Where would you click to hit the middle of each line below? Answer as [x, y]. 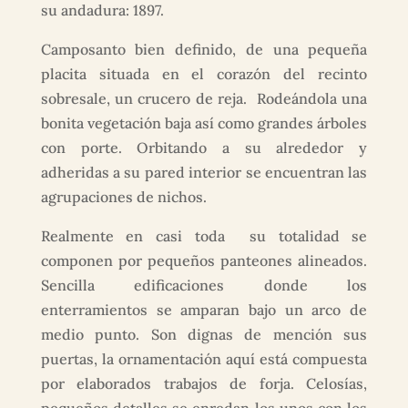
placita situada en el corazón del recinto [204, 74]
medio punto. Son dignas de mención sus [204, 334]
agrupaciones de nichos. [123, 197]
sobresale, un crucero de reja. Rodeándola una [204, 98]
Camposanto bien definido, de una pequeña [204, 49]
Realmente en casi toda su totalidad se [204, 236]
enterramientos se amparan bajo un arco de [204, 310]
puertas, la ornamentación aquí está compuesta [204, 359]
